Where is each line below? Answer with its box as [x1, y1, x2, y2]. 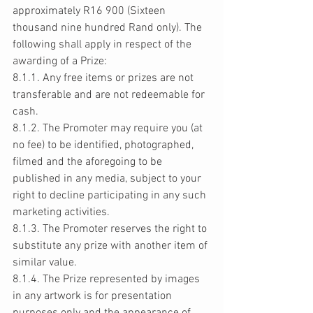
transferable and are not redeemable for [13, 88, 208, 103]
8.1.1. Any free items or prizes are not [13, 71, 196, 86]
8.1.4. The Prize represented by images [13, 272, 203, 287]
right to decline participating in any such [13, 189, 209, 203]
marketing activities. [13, 205, 112, 220]
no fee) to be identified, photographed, [13, 138, 196, 153]
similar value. [13, 256, 80, 270]
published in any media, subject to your [13, 172, 204, 187]
